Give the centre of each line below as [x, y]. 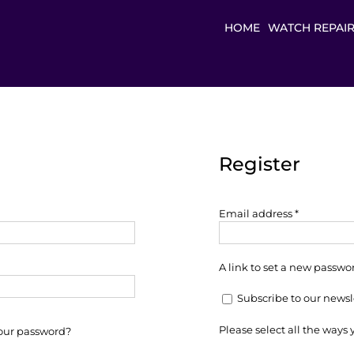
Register [260, 164]
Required [322, 213]
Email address [257, 213]
